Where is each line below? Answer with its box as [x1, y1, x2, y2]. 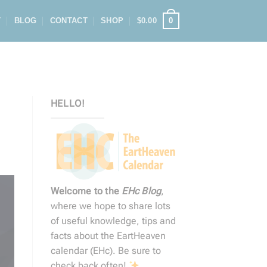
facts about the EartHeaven [50, 229, 166, 241]
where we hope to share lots [50, 200, 170, 212]
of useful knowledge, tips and [50, 215, 176, 226]
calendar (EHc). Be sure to [50, 244, 161, 256]
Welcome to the [50, 185, 122, 197]
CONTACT [49, 16, 88, 25]
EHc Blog [122, 185, 162, 197]
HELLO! [50, 98, 85, 110]
